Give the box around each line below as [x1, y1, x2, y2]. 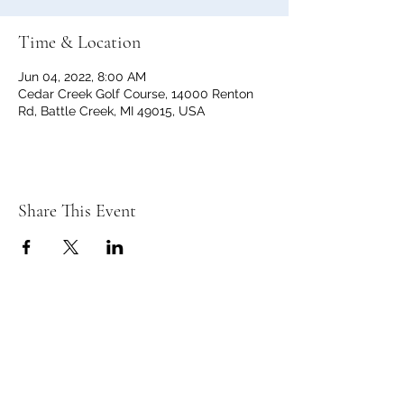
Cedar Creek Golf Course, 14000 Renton [18, 87, 253, 101]
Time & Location [18, 32, 141, 53]
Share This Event [18, 200, 136, 222]
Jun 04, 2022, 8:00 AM [18, 69, 146, 84]
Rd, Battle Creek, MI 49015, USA [18, 104, 205, 118]
